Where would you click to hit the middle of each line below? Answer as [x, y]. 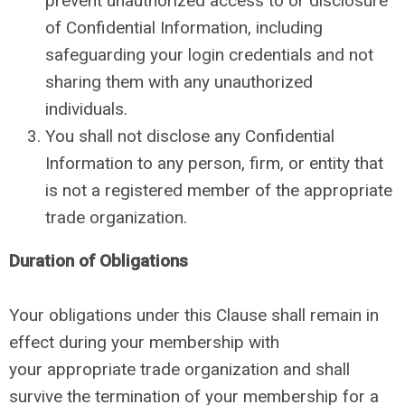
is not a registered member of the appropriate [219, 190]
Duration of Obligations [99, 261]
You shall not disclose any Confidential [190, 136]
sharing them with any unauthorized [179, 82]
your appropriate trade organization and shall [179, 369]
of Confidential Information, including [184, 28]
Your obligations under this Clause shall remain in [194, 315]
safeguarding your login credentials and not [209, 55]
